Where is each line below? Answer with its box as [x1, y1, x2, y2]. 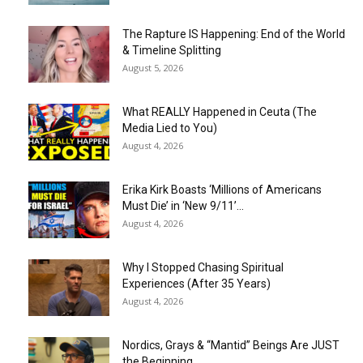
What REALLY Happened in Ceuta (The [122, 105, 317, 119]
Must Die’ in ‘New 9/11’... [122, 199, 244, 213]
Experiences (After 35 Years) [122, 277, 271, 291]
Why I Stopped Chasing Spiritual [122, 261, 284, 275]
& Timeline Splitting [122, 44, 221, 58]
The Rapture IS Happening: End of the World [122, 28, 345, 41]
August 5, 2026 [122, 62, 183, 75]
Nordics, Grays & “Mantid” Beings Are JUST [122, 339, 340, 352]
